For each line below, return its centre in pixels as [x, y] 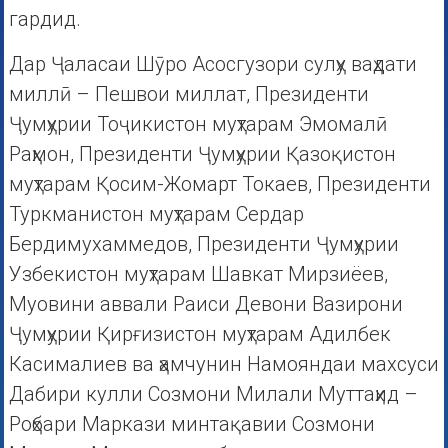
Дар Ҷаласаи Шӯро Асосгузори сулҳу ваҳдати [212, 64]
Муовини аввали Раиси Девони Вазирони [205, 304]
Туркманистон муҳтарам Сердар [156, 214]
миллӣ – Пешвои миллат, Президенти [188, 94]
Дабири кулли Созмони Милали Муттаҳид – [213, 394]
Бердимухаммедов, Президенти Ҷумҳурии [203, 244]
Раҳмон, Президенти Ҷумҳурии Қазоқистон [202, 154]
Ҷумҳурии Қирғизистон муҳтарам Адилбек [199, 334]
